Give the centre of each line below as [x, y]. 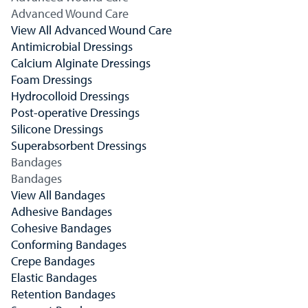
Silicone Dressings [57, 129]
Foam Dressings [52, 79]
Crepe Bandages [53, 261]
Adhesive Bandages [62, 211]
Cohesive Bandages [61, 228]
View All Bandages [58, 195]
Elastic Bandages [54, 277]
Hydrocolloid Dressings [70, 96]
